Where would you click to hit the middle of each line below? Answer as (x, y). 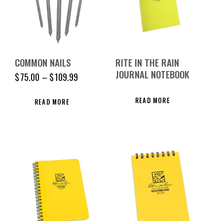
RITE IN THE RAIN (147, 62)
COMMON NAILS (43, 62)
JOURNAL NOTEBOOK (152, 74)
